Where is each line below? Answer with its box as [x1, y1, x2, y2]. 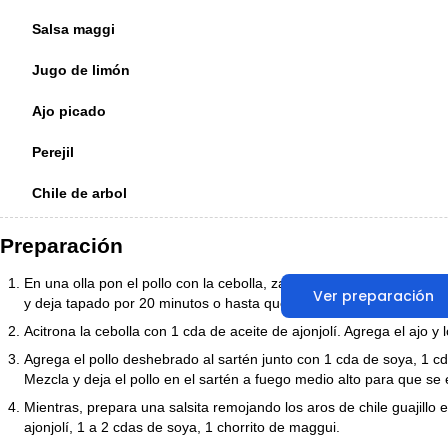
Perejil [31, 143, 74, 160]
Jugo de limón [31, 61, 130, 78]
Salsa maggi [31, 20, 115, 37]
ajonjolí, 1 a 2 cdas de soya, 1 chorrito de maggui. [23, 419, 340, 436]
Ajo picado [31, 102, 106, 119]
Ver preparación [312, 285, 434, 306]
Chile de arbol [31, 184, 127, 201]
